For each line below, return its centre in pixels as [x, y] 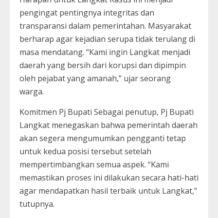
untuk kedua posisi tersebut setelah [85, 151]
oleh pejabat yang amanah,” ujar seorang [95, 78]
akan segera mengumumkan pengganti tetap [103, 138]
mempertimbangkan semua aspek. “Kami [94, 164]
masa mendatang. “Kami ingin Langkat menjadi [105, 52]
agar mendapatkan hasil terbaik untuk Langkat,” [108, 191]
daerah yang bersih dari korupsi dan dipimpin [103, 65]
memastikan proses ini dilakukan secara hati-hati [109, 177]
